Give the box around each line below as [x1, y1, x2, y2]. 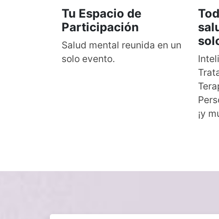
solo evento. [62, 52, 115, 65]
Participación [62, 20, 139, 34]
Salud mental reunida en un [62, 39, 181, 51]
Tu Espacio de [62, 6, 141, 21]
